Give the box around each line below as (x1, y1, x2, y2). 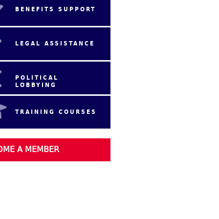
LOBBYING (15, 80, 57, 90)
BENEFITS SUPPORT (15, 4, 96, 14)
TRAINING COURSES (15, 107, 97, 117)
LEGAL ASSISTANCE (15, 39, 95, 48)
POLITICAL (15, 73, 59, 83)
